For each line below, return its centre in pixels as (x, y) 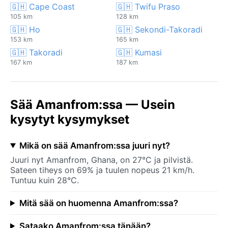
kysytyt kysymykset (70, 119)
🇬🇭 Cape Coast (42, 6)
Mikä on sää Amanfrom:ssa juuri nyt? (94, 145)
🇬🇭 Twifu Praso (148, 6)
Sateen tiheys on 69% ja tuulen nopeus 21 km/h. (102, 170)
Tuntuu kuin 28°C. (45, 180)
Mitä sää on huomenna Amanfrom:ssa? (98, 203)
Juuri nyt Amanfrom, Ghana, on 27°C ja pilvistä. (102, 160)
